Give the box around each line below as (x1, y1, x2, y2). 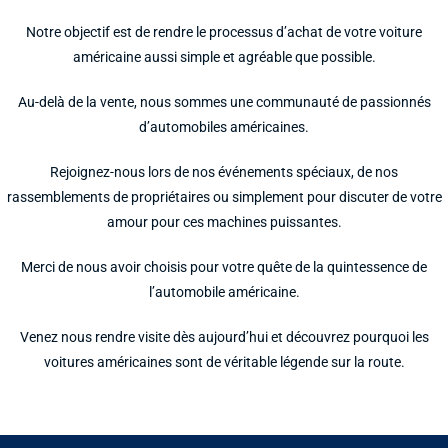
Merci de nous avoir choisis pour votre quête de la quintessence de (21, 258, 427, 275)
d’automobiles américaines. (139, 118, 309, 135)
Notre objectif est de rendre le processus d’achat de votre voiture (26, 23, 422, 40)
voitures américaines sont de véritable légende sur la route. (43, 353, 405, 370)
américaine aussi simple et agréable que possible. (72, 48, 376, 65)
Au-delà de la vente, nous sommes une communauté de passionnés (17, 93, 431, 110)
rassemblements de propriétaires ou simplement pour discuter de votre (6, 188, 442, 205)
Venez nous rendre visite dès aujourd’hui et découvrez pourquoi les (19, 328, 429, 345)
